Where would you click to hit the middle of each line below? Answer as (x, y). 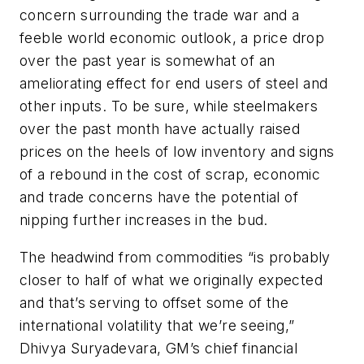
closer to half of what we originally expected (171, 279)
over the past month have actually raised (160, 129)
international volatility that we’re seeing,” (157, 325)
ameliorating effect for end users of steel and (174, 84)
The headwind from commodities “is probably (175, 257)
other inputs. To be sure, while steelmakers (169, 106)
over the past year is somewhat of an (147, 61)
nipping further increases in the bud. (144, 220)
